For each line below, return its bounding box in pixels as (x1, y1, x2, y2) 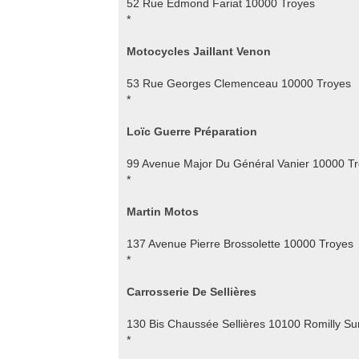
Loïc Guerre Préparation (127, 125, 257, 138)
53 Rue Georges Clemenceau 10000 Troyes (127, 77, 351, 90)
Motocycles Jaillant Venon (127, 45, 271, 58)
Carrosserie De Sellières (127, 285, 256, 298)
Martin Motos (127, 205, 199, 218)
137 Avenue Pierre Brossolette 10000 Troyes (127, 237, 353, 250)
